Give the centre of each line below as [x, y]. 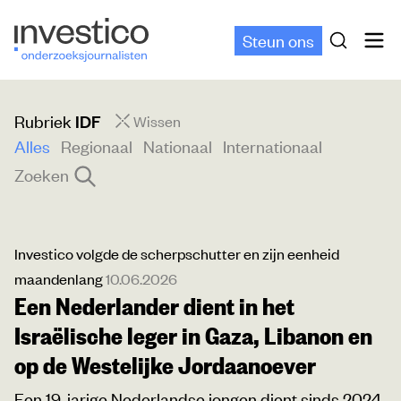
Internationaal [273, 146]
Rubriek [45, 121]
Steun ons [278, 39]
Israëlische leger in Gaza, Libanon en [193, 335]
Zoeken [42, 175]
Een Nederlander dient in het [154, 306]
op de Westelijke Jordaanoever [165, 365]
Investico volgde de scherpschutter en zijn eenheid [177, 254]
